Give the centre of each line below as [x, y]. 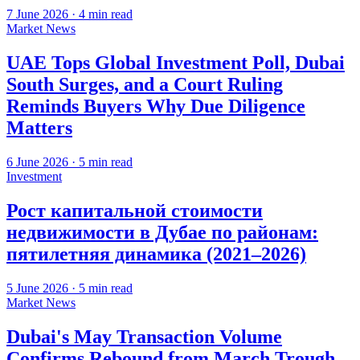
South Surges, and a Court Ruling [145, 84]
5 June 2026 [37, 288]
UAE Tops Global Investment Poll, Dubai [176, 62]
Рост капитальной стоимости [135, 210]
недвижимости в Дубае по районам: [162, 232]
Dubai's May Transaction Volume [144, 336]
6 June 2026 [37, 162]
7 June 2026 [37, 14]
